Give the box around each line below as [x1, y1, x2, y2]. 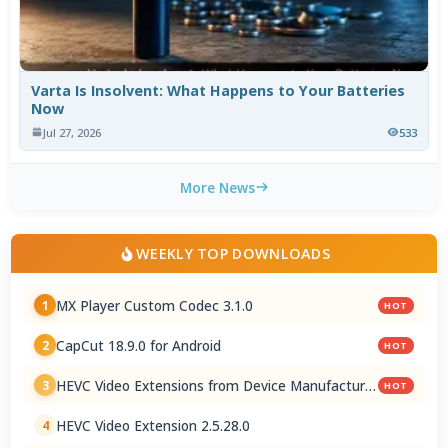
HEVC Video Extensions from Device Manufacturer [56, 375, 379, 395]
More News [179, 177, 255, 197]
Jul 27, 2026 [43, 124, 102, 140]
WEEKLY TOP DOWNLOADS [136, 244, 330, 264]
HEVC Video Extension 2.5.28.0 [56, 415, 251, 435]
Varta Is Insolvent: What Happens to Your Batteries [31, 80, 406, 100]
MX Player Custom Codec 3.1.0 [56, 295, 254, 315]
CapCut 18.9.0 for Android [56, 335, 222, 355]
